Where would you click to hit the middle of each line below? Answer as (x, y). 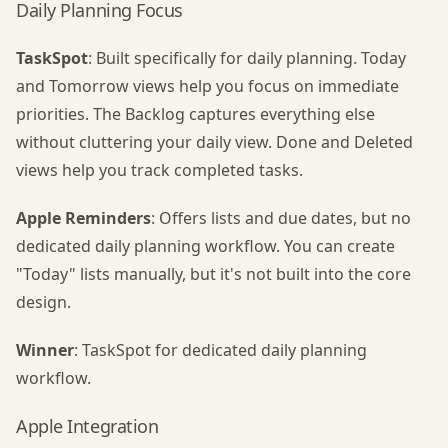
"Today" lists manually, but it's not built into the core (213, 274)
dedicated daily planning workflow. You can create (205, 246)
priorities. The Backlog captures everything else (195, 114)
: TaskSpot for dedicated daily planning (220, 350)
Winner (45, 350)
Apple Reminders (83, 218)
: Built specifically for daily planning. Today (247, 58)
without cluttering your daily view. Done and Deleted (214, 142)
